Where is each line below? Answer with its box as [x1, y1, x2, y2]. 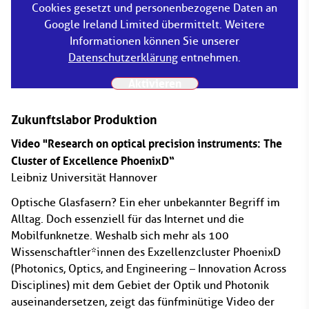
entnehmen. [178, 51, 241, 64]
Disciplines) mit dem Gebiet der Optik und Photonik [11, 279, 269, 292]
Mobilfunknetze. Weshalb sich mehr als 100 [11, 229, 229, 242]
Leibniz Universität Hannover [11, 171, 157, 184]
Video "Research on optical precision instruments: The [11, 137, 282, 150]
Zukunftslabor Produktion [11, 112, 157, 128]
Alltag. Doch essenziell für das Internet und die [11, 212, 244, 226]
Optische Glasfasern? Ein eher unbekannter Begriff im [11, 196, 280, 209]
